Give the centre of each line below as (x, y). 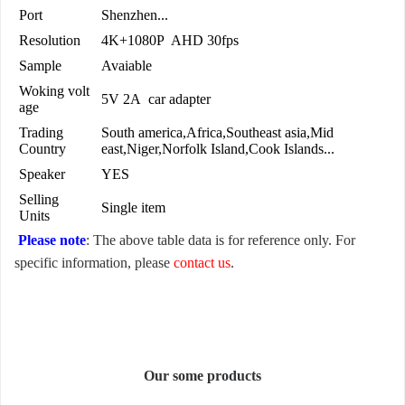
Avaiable (127, 66)
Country (42, 149)
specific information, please (94, 263)
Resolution (50, 41)
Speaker (42, 174)
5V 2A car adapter (156, 99)
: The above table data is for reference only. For (221, 240)
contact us (202, 263)
